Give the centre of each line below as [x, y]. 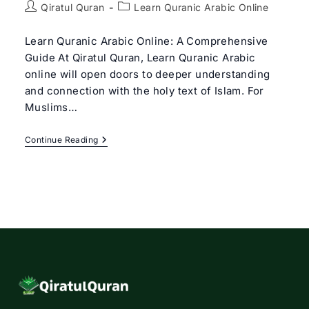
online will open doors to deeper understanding [147, 74]
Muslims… [51, 108]
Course [114, 228]
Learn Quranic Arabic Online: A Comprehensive [146, 41]
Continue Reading [61, 140]
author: [41, 21]
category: [140, 21]
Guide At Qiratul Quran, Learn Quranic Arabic [140, 58]
